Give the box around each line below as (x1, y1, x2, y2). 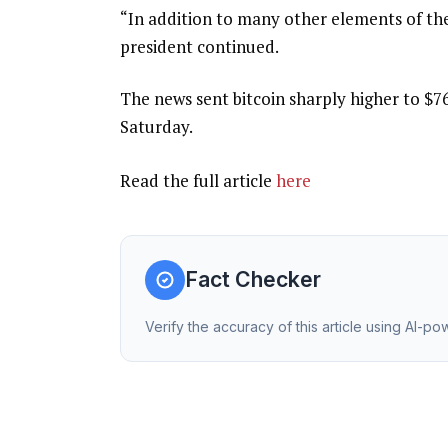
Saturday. (119, 114, 193, 138)
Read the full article (119, 168, 276, 192)
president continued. (119, 34, 279, 58)
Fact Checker (184, 266, 321, 293)
